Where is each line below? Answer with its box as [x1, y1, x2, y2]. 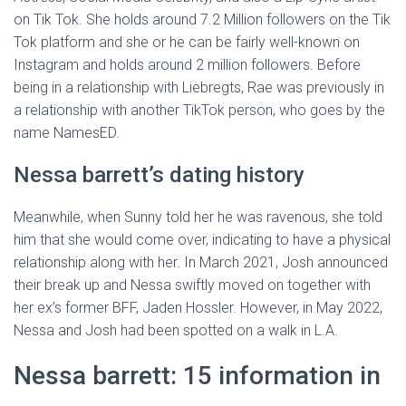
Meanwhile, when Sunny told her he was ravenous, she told [14, 208, 382, 226]
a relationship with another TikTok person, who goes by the [14, 101, 385, 119]
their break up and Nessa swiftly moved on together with [14, 276, 371, 294]
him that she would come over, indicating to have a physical [14, 231, 391, 248]
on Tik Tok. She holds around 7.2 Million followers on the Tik [14, 11, 391, 28]
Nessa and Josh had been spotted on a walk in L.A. [14, 322, 338, 339]
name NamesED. [14, 124, 120, 141]
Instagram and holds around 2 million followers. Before [14, 56, 361, 73]
